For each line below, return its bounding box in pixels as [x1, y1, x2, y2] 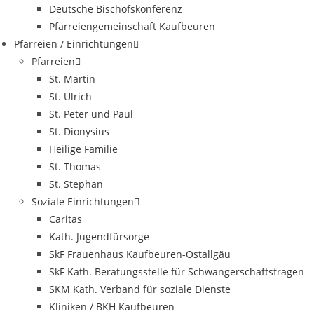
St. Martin [49, 72, 95, 86]
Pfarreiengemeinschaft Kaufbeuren [49, 20, 215, 33]
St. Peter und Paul [49, 107, 133, 121]
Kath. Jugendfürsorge [49, 230, 149, 243]
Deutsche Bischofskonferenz [49, 2, 182, 15]
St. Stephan [49, 177, 103, 191]
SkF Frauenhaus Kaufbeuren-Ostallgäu [49, 247, 231, 261]
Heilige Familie [49, 142, 118, 156]
